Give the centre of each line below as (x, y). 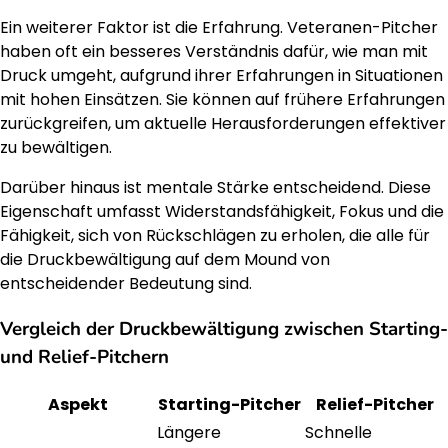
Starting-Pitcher (229, 404)
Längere (189, 432)
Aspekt (78, 404)
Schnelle (338, 432)
